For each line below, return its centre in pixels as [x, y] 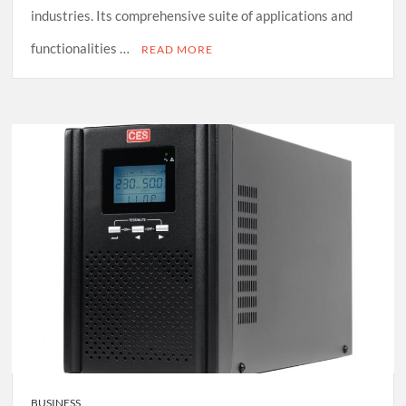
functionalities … [82, 48]
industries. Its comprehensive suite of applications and [192, 16]
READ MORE [178, 50]
